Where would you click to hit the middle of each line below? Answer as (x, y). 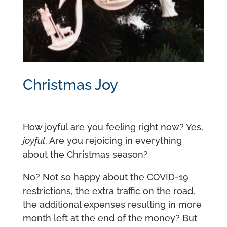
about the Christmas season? (85, 155)
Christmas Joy (70, 85)
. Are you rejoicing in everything (113, 141)
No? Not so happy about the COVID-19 (105, 177)
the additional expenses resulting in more (112, 205)
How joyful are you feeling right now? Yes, (113, 127)
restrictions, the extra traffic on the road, (109, 191)
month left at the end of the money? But (110, 218)
